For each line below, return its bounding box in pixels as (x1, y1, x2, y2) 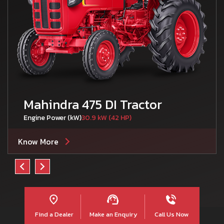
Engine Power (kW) (23, 112, 82, 123)
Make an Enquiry (87, 209, 137, 219)
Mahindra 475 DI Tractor (23, 94, 162, 114)
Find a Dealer (33, 209, 74, 219)
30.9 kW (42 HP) (81, 112, 132, 123)
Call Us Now (152, 209, 189, 219)
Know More (18, 135, 58, 148)
